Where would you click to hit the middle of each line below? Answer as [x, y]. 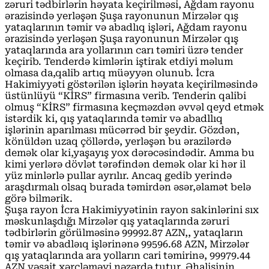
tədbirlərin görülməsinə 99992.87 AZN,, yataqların [124, 232]
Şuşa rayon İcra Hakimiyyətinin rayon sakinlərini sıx [132, 210]
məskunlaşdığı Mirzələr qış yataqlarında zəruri [117, 221]
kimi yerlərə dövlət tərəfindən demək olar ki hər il [125, 164]
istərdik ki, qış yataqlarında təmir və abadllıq [114, 118]
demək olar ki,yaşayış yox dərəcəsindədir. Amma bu [130, 153]
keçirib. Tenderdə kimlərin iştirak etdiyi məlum [119, 61]
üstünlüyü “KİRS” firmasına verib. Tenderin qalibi [125, 95]
